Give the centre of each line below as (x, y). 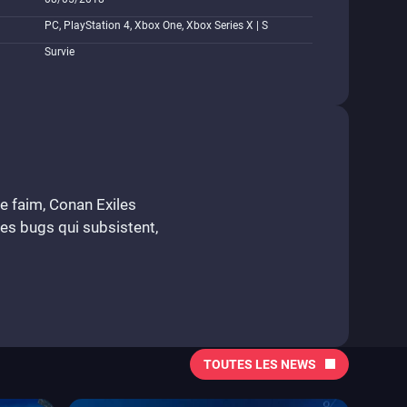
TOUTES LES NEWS (259, 364)
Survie (60, 52)
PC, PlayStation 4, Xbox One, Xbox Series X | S (156, 25)
